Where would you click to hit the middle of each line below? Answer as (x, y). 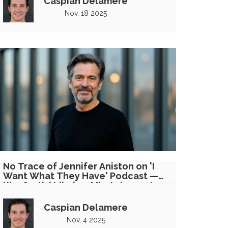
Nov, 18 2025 (86, 13)
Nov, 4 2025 (86, 220)
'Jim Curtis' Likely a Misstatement (78, 185)
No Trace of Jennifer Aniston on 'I (79, 166)
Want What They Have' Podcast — (81, 176)
